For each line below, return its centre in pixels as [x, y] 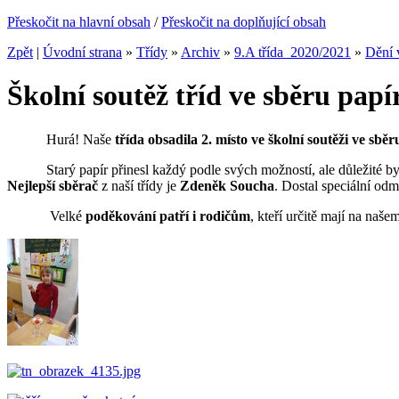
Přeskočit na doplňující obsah [244, 22]
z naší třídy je [141, 185]
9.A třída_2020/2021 [293, 52]
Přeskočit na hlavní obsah [79, 22]
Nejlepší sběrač [54, 185]
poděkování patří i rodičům [166, 216]
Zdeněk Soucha [227, 185]
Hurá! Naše [61, 139]
